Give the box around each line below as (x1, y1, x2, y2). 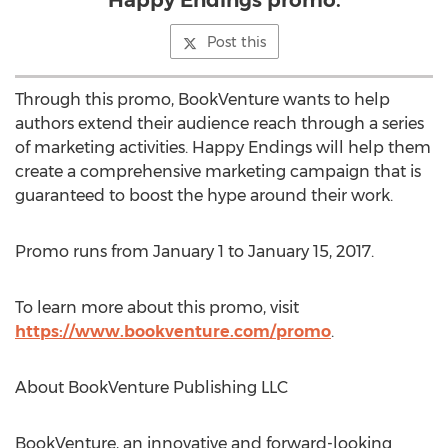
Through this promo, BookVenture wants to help (15, 90, 390, 109)
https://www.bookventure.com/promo (15, 322, 331, 341)
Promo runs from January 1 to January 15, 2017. (15, 242, 374, 261)
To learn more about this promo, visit (15, 298, 299, 317)
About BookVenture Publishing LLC (15, 378, 288, 397)
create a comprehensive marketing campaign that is (15, 162, 421, 181)
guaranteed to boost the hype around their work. (15, 186, 393, 205)
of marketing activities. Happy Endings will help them (15, 138, 431, 157)
